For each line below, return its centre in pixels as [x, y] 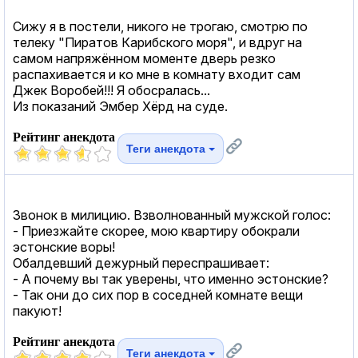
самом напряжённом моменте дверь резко [144, 58]
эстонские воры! [64, 247]
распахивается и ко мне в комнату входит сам [157, 74]
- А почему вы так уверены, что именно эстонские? [171, 278]
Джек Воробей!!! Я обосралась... [111, 90]
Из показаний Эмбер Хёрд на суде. [120, 106]
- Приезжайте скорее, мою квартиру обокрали [156, 231]
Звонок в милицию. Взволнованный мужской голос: [172, 215]
